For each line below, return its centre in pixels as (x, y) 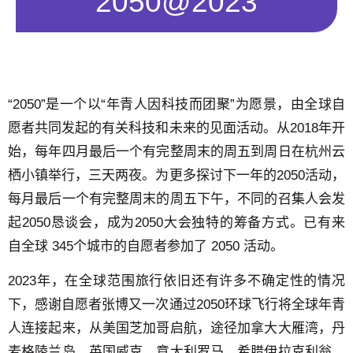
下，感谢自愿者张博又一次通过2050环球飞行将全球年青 (176, 304)
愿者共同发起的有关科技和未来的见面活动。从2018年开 (176, 128)
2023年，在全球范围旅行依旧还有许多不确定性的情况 (176, 281)
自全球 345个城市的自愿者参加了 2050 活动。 (146, 246)
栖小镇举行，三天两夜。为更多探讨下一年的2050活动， (176, 175)
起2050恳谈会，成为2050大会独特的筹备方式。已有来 (176, 222)
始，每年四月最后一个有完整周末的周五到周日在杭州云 (176, 151)
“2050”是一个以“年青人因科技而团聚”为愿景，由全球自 (176, 104)
